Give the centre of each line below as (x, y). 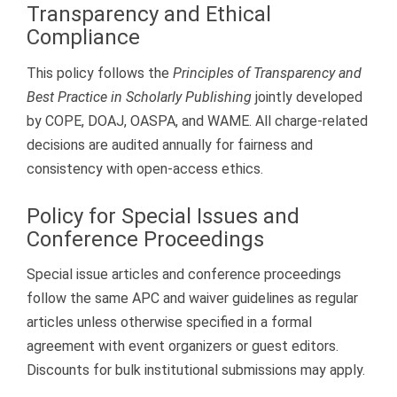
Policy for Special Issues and (163, 216)
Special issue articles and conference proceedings (184, 275)
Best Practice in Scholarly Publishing (139, 97)
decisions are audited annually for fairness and (170, 144)
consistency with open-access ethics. (145, 168)
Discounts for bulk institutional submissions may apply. (196, 370)
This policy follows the (100, 73)
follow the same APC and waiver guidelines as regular (192, 299)
